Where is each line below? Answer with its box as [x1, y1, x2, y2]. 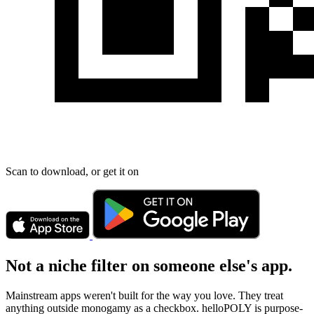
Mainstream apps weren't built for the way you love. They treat [6, 289, 283, 301]
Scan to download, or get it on [6, 165, 139, 177]
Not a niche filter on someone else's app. [6, 256, 292, 275]
